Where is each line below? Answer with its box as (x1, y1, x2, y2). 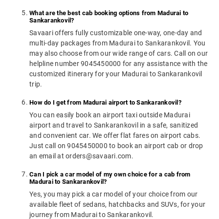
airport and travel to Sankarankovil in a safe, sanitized (29, 121, 198, 130)
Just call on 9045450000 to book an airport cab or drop (29, 142, 203, 150)
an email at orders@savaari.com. (29, 152, 133, 160)
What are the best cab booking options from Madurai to (29, 9, 189, 17)
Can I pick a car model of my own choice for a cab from (29, 171, 191, 178)
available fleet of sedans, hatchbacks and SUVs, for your (29, 200, 205, 209)
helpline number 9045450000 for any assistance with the (29, 60, 208, 68)
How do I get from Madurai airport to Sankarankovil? (29, 99, 181, 107)
